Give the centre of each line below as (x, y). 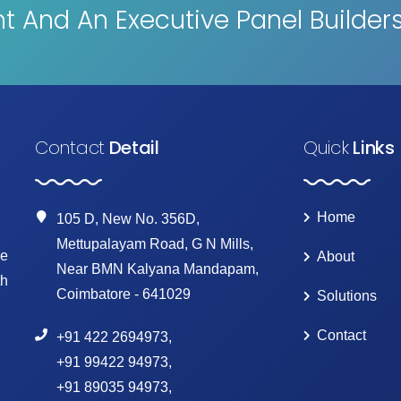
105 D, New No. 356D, (128, 218)
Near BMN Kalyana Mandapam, (158, 269)
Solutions (347, 295)
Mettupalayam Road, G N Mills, (155, 243)
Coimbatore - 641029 (124, 294)
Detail (132, 147)
